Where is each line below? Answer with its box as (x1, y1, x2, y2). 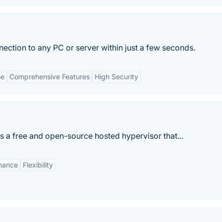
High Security (95, 72, 138, 81)
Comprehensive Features (9, 72, 90, 81)
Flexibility (23, 161, 53, 169)
